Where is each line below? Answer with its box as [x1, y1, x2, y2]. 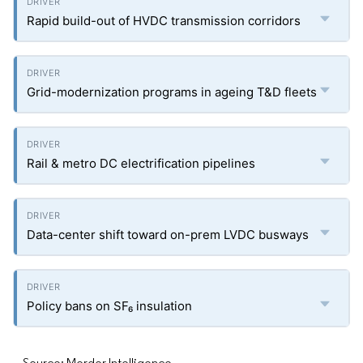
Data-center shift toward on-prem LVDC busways [27, 227, 309, 242]
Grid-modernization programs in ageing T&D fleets [27, 84, 317, 100]
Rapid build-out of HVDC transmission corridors [27, 13, 301, 28]
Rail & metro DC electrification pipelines [27, 156, 255, 171]
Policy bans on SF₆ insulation [27, 298, 192, 314]
